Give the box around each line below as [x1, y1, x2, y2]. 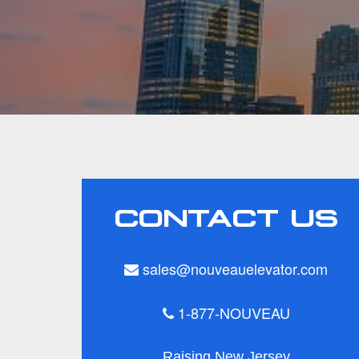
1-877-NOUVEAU [173, 302, 290, 323]
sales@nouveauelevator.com [139, 258, 328, 279]
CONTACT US [114, 203, 338, 227]
